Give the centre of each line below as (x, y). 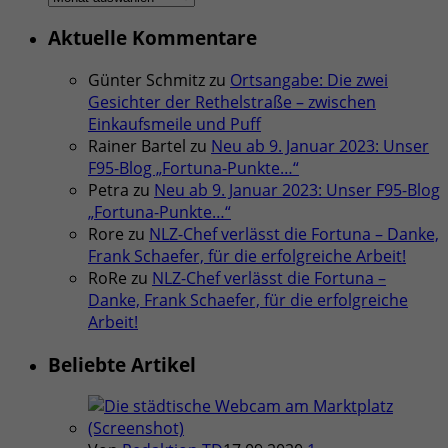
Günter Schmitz (146, 80)
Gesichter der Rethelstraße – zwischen (232, 102)
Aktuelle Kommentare (152, 38)
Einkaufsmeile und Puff (174, 124)
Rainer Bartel (137, 146)
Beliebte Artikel (122, 364)
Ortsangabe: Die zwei (309, 80)
